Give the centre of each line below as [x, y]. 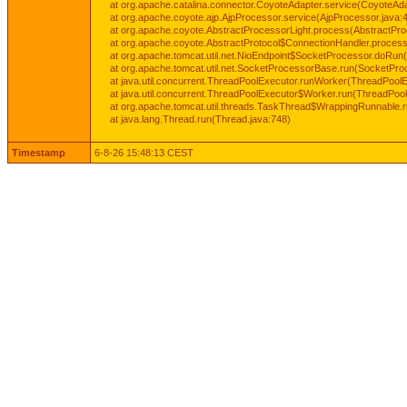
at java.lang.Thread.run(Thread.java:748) [199, 119]
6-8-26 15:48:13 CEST [144, 153]
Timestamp [39, 153]
